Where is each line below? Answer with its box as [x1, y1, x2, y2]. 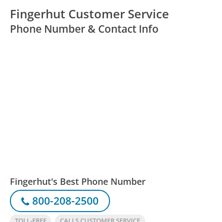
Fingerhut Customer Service [10, 5, 169, 22]
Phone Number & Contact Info [10, 21, 159, 36]
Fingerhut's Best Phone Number [10, 175, 146, 187]
